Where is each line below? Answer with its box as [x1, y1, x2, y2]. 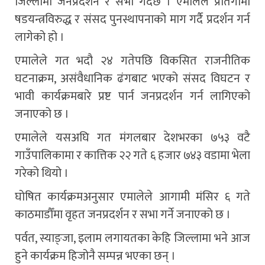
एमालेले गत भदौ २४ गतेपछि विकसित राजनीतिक [15, 50, 250, 71]
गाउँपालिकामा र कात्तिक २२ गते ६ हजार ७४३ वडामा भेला [15, 145, 250, 166]
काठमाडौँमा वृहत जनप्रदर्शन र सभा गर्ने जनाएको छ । [15, 204, 231, 225]
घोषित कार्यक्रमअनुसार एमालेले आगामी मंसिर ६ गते [15, 186, 250, 207]
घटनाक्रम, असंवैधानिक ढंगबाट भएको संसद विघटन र [15, 68, 250, 89]
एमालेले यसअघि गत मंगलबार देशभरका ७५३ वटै [15, 127, 250, 148]
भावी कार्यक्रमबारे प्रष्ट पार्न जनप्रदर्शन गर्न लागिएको [15, 86, 250, 106]
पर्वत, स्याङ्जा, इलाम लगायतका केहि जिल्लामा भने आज [15, 228, 250, 248]
